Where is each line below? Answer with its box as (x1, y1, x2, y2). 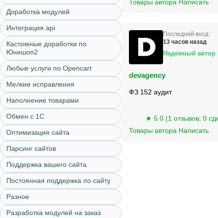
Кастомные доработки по (6, 40, 87, 48)
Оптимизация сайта (6, 128, 70, 136)
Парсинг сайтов (6, 145, 56, 152)
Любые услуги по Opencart (6, 64, 91, 72)
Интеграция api (6, 24, 55, 32)
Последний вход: (163, 31, 210, 37)
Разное (6, 193, 29, 200)
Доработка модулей (6, 8, 70, 16)
